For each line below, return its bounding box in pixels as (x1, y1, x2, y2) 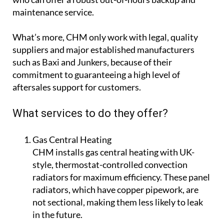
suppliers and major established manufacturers (12, 112, 194, 124)
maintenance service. (12, 75, 94, 86)
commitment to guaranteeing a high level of (12, 137, 180, 149)
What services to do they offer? (12, 175, 168, 188)
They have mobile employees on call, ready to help (12, 50, 204, 61)
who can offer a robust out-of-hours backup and (12, 62, 195, 74)
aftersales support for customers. (12, 150, 141, 161)
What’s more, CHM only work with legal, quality (12, 100, 198, 111)
